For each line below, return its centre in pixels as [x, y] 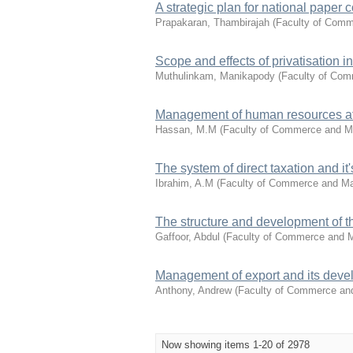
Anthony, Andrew [193, 290]
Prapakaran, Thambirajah [212, 22]
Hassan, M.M [186, 130]
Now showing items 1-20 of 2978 [236, 345]
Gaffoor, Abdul [188, 237]
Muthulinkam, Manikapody [215, 76]
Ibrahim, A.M [184, 183]
